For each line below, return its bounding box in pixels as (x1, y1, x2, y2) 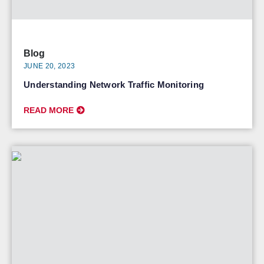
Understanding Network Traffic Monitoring (24, 80, 204, 90)
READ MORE (24, 105, 74, 115)
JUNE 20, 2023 (24, 62, 75, 70)
